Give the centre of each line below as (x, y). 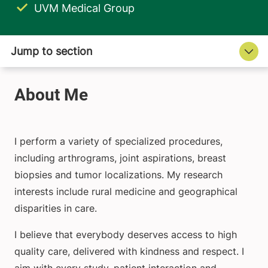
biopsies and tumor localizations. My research (118, 175)
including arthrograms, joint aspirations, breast (120, 158)
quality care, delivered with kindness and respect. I (129, 252)
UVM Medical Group (84, 8)
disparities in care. (56, 208)
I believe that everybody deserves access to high (126, 235)
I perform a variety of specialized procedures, (118, 141)
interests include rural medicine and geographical (126, 192)
